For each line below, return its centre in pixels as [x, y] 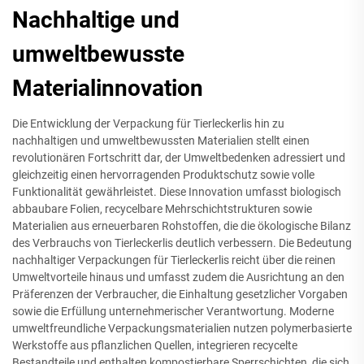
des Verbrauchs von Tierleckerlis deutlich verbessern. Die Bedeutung [182, 243]
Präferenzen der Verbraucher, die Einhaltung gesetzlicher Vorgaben [180, 294]
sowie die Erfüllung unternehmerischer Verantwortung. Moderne [173, 311]
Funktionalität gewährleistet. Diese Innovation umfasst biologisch [177, 192]
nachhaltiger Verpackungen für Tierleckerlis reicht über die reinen [174, 260]
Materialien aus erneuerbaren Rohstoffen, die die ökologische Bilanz [182, 226]
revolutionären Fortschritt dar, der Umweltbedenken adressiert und [179, 158]
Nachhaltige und [96, 20]
